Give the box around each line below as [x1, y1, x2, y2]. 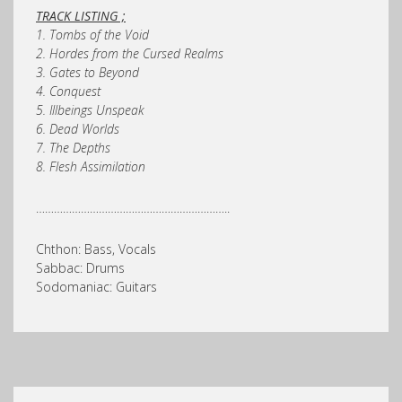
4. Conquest [36, 82, 104, 100]
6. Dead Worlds [36, 119, 123, 137]
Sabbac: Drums [36, 258, 125, 276]
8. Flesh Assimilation [36, 157, 145, 175]
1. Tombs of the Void [36, 25, 153, 43]
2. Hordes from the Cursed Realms [36, 44, 227, 62]
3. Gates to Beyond [36, 63, 143, 81]
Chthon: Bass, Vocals [36, 240, 156, 258]
